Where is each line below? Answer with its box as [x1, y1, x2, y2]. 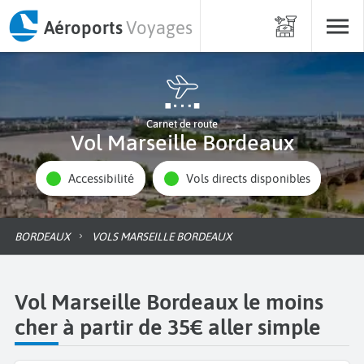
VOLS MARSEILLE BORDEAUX [98, 229, 232, 243]
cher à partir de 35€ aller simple [15, 314, 321, 340]
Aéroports [43, 16, 123, 38]
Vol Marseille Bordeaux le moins [15, 288, 323, 314]
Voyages [126, 16, 193, 38]
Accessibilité [76, 171, 135, 186]
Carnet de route [146, 118, 218, 130]
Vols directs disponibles [193, 171, 310, 186]
